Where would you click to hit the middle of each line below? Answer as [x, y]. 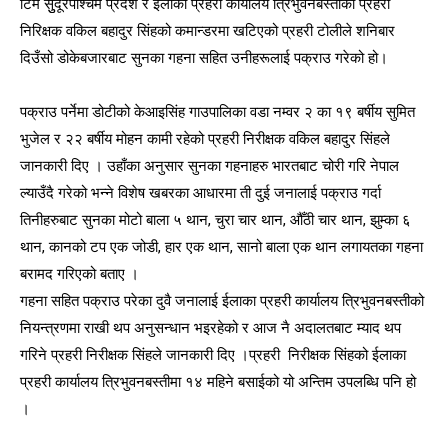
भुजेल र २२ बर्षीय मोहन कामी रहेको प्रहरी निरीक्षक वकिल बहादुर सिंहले [205, 139]
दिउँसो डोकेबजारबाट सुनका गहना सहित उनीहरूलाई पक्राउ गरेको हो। [204, 58]
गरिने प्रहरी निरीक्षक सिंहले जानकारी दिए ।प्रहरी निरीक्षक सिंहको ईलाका [213, 355]
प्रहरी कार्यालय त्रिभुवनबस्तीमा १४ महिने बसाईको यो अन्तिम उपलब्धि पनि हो [218, 382]
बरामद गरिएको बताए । [79, 274]
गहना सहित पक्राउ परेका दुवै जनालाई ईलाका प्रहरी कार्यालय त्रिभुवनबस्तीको [222, 301]
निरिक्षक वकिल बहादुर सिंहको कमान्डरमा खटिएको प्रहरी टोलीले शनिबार [207, 31]
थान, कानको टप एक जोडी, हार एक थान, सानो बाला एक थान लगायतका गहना [221, 247]
